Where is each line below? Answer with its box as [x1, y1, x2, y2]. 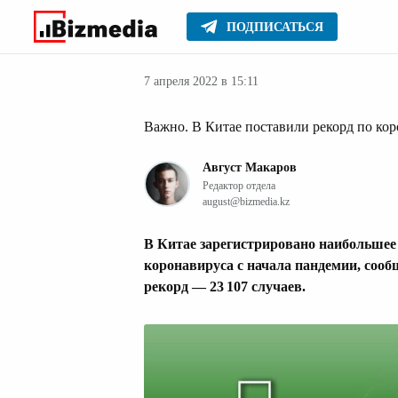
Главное [144, 27, 195, 42]
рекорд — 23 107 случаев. [144, 279, 306, 294]
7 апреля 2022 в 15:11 [144, 74, 259, 88]
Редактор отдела [203, 179, 275, 192]
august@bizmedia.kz [203, 195, 290, 208]
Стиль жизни [221, 27, 306, 42]
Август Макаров [203, 161, 297, 174]
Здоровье [331, 26, 389, 42]
